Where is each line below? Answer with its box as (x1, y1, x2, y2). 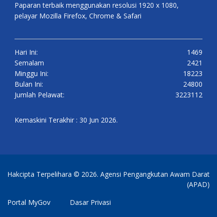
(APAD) (187, 180, 210, 189)
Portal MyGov (7, 198, 50, 207)
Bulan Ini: (15, 79, 43, 89)
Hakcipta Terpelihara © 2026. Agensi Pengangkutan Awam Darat (7, 170, 210, 179)
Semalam (15, 58, 44, 68)
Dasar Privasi (70, 198, 111, 207)
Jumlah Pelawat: (15, 90, 64, 100)
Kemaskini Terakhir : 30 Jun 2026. (15, 115, 118, 125)
